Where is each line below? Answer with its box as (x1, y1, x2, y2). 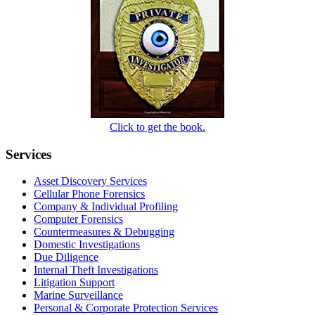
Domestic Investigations (34, 238, 140, 251)
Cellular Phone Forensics (34, 188, 145, 200)
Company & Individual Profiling (34, 200, 178, 213)
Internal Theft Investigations (34, 264, 158, 276)
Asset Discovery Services (34, 175, 147, 188)
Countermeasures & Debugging (34, 226, 174, 238)
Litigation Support (34, 276, 115, 289)
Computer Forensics (34, 213, 123, 226)
